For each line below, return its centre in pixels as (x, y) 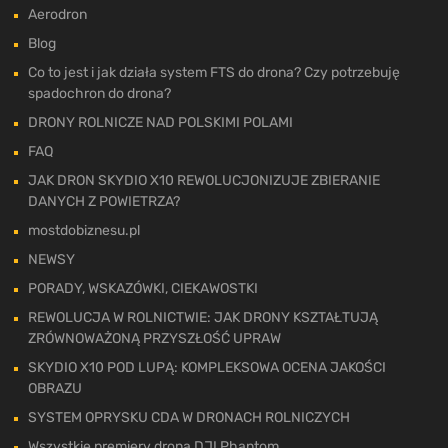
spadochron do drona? (99, 93)
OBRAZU (55, 388)
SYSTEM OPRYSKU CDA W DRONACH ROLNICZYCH (189, 417)
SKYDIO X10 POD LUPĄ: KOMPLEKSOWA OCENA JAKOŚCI (207, 367)
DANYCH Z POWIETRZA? (104, 201)
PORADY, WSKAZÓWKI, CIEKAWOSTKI (143, 288)
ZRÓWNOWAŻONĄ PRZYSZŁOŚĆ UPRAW (154, 338)
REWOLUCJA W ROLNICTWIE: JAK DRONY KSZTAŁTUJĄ (203, 317)
